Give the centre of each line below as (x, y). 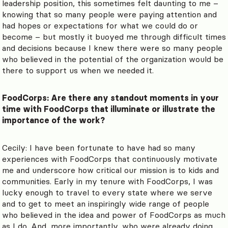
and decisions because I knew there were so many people (112, 48)
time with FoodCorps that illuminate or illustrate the (109, 109)
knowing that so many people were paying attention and (109, 15)
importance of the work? (53, 120)
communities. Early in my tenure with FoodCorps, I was (107, 181)
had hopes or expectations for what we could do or (100, 26)
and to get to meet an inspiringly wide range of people (106, 204)
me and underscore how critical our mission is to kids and (110, 170)
